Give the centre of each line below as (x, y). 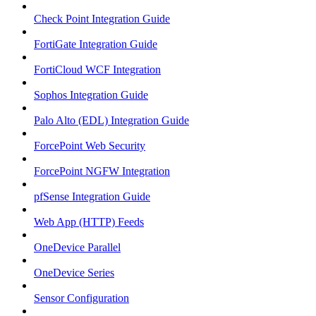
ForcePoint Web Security (90, 146)
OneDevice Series (74, 273)
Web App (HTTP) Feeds (89, 222)
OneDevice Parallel (77, 247)
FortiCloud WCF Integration (97, 69)
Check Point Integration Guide (102, 19)
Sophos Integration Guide (91, 95)
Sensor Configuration (81, 298)
